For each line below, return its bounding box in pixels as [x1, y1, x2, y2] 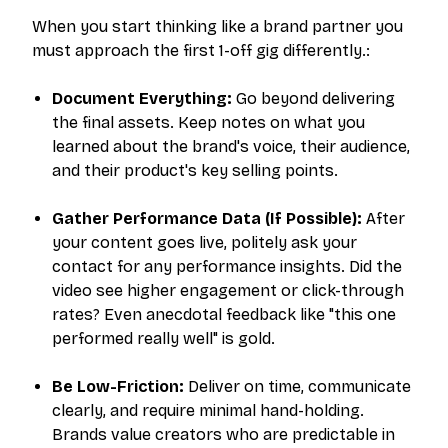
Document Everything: [52, 89, 232, 108]
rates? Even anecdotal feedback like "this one [52, 305, 396, 324]
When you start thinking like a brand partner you [32, 17, 403, 36]
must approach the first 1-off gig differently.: [32, 41, 370, 60]
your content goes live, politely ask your [52, 233, 357, 252]
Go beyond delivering [232, 89, 395, 108]
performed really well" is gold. [52, 329, 275, 348]
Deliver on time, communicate [184, 377, 411, 396]
